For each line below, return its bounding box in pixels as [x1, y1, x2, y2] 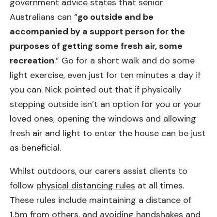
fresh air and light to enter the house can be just [10, 127, 206, 139]
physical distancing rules [36, 179, 135, 191]
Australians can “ [10, 11, 77, 23]
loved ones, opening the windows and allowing [10, 112, 196, 124]
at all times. [135, 179, 184, 191]
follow [10, 179, 36, 191]
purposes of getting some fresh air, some [10, 40, 183, 52]
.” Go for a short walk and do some [54, 54, 195, 66]
